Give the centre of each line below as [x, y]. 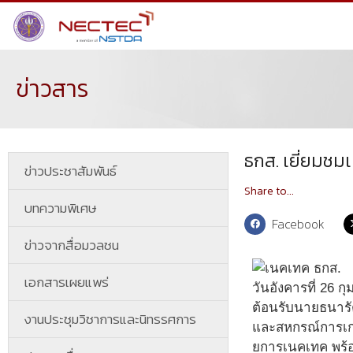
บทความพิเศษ [61, 208]
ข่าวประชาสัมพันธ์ [71, 171]
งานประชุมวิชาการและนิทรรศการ [110, 319]
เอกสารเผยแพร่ [67, 282]
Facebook [299, 224]
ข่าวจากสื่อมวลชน [72, 245]
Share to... [269, 191]
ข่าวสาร [52, 89]
